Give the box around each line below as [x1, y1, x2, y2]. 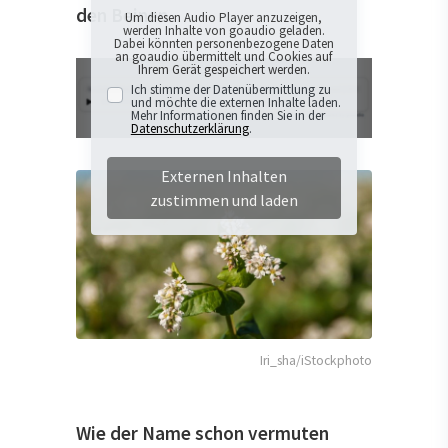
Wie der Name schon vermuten [76, 420, 329, 445]
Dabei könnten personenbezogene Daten [113, 35, 334, 53]
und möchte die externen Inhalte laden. [130, 93, 341, 111]
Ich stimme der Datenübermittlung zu [130, 80, 331, 98]
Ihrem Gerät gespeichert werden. [137, 61, 310, 79]
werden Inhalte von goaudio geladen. [122, 22, 325, 40]
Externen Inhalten [160, 166, 287, 187]
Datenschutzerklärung [130, 119, 249, 137]
